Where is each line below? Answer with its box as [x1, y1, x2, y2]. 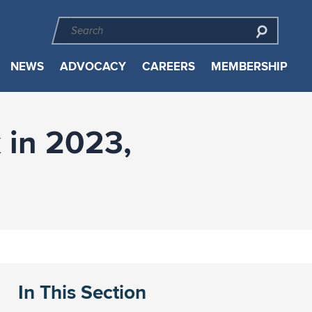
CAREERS [141, 58, 195, 75]
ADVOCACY [59, 58, 126, 75]
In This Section [17, 278, 146, 306]
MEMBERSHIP [210, 58, 288, 75]
